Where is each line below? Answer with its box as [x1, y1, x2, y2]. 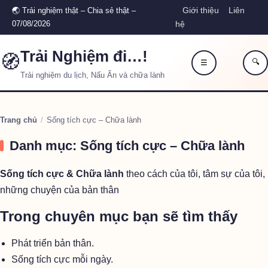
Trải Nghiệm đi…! [20, 47, 148, 65]
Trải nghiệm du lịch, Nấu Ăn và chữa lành [20, 71, 165, 80]
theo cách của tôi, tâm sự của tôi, [124, 169, 265, 179]
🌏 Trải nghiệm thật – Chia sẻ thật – [12, 6, 136, 15]
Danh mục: [10, 138, 80, 153]
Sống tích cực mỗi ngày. [11, 254, 114, 264]
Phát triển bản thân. [11, 238, 95, 248]
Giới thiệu [182, 5, 219, 15]
